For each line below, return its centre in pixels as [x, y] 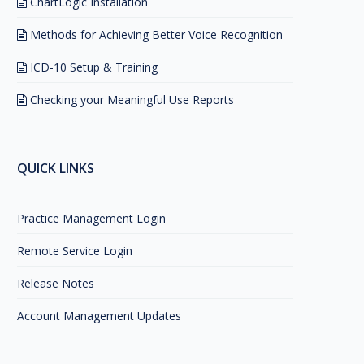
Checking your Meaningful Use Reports [130, 100]
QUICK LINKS [56, 168]
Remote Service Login [75, 251]
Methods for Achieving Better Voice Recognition [155, 35]
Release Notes [56, 283]
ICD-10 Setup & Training [92, 67]
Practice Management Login [91, 218]
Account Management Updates [99, 316]
